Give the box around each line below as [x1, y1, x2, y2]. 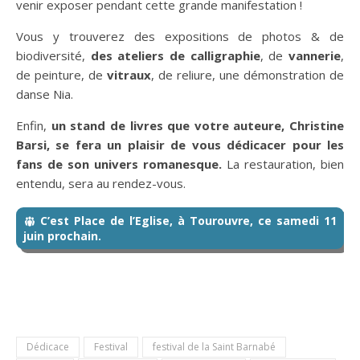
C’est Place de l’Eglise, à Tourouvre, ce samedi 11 [40, 212, 337, 228]
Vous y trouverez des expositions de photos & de [16, 27, 344, 44]
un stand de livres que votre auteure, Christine [51, 117, 344, 133]
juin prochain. [23, 227, 101, 243]
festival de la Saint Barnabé [153, 339, 276, 354]
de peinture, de [16, 66, 107, 83]
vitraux [107, 66, 151, 83]
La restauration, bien [222, 155, 344, 172]
